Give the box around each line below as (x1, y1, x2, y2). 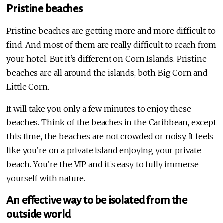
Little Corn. (6, 82, 49, 92)
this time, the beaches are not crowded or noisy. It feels (6, 131, 214, 142)
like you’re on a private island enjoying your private (6, 145, 201, 156)
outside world (6, 208, 71, 221)
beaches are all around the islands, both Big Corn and (6, 68, 208, 78)
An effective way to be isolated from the (6, 194, 188, 207)
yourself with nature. (6, 173, 86, 184)
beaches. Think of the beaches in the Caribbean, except (6, 117, 216, 128)
